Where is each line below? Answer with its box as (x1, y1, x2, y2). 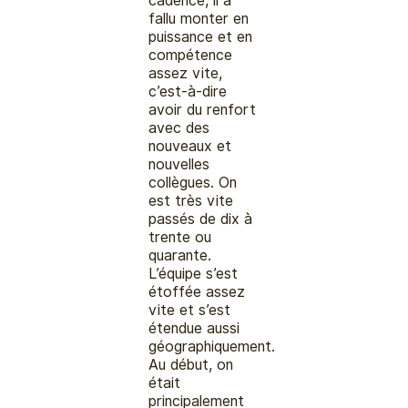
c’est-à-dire (148, 82, 228, 100)
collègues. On (148, 173, 238, 191)
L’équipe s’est (148, 264, 239, 282)
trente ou (148, 228, 212, 246)
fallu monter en (148, 9, 250, 27)
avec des (148, 118, 210, 137)
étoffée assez (148, 282, 246, 301)
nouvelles (148, 155, 210, 173)
